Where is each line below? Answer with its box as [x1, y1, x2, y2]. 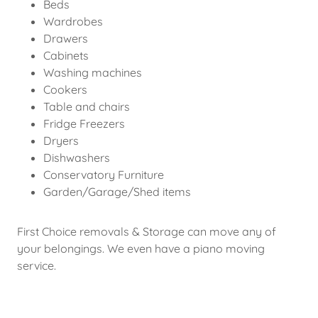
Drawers [43, 31, 88, 45]
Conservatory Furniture [43, 168, 164, 182]
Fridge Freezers [43, 116, 125, 131]
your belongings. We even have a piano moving [17, 241, 265, 256]
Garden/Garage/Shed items [43, 185, 191, 199]
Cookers [43, 82, 87, 97]
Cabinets [43, 48, 89, 62]
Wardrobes [43, 14, 103, 28]
